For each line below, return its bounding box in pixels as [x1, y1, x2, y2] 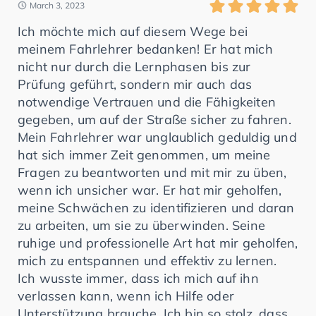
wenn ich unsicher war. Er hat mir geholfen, [18, 181, 282, 198]
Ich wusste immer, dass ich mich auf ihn [18, 269, 259, 286]
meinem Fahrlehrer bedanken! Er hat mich [18, 40, 273, 57]
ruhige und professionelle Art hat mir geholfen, [18, 234, 298, 251]
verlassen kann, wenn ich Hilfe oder [18, 287, 234, 304]
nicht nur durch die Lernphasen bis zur [18, 58, 251, 75]
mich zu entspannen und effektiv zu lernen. [18, 252, 277, 269]
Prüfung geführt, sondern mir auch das [18, 75, 253, 92]
